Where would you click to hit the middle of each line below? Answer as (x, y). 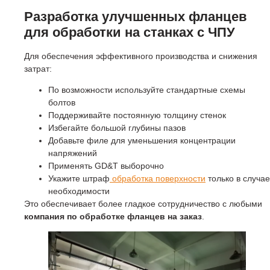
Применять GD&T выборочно (106, 165)
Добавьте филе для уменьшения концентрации (142, 140)
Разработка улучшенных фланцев (136, 16)
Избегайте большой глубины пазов (117, 127)
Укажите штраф (79, 178)
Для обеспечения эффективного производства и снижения (141, 56)
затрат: (38, 68)
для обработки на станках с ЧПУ (130, 32)
